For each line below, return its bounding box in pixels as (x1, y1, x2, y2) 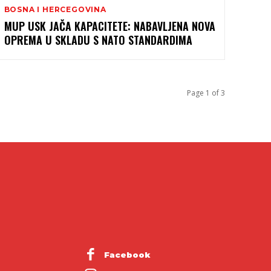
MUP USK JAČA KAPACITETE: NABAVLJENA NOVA (4, 18, 215, 34)
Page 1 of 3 (187, 88, 225, 99)
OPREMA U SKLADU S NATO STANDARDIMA (4, 32, 192, 48)
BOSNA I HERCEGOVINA (4, 5, 106, 15)
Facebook (103, 249, 151, 260)
